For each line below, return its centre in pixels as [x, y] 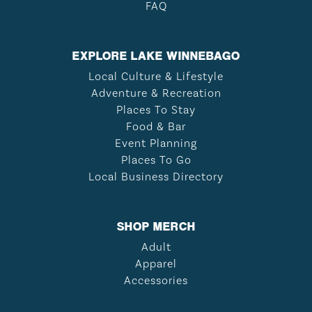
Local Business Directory [156, 177]
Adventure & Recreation [156, 93]
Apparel [156, 264]
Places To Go [156, 160]
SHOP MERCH [156, 226]
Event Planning [156, 143]
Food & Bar [156, 126]
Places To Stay [156, 110]
